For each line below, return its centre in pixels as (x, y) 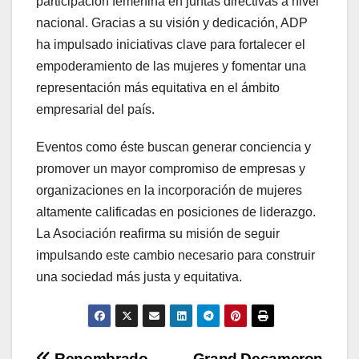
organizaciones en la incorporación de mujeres (169, 191)
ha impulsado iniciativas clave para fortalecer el (171, 45)
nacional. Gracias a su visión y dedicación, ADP (172, 23)
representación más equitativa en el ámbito (158, 88)
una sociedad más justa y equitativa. (139, 277)
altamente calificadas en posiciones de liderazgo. (176, 212)
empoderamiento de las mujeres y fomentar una (171, 67)
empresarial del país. (95, 110)
